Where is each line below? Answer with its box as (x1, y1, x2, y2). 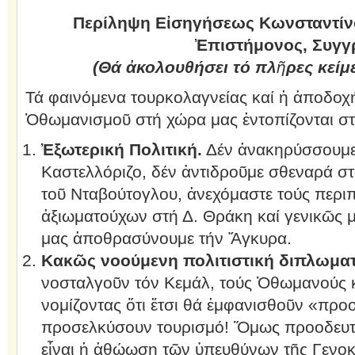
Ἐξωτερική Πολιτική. (40, 140, 202, 158)
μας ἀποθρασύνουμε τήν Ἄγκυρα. (40, 229, 292, 247)
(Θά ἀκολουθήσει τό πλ (93, 58, 277, 76)
